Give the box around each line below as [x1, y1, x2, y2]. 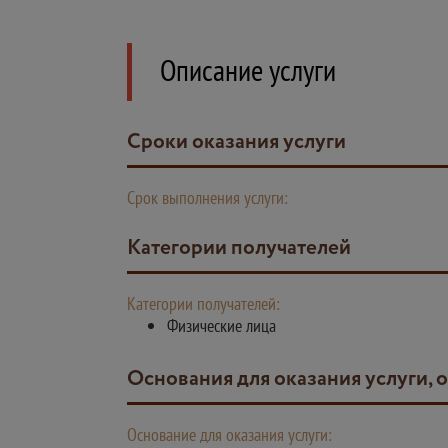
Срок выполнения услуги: [127, 186, 288, 209]
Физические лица [167, 314, 276, 337]
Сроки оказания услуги [141, 127, 346, 158]
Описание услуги [160, 50, 336, 89]
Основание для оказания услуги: [127, 423, 332, 446]
